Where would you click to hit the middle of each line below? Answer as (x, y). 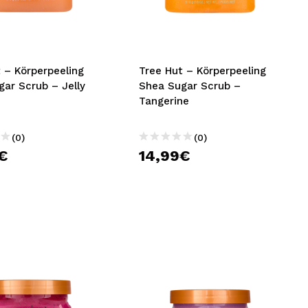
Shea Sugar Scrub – (190, 86)
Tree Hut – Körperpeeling (203, 71)
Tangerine (164, 101)
